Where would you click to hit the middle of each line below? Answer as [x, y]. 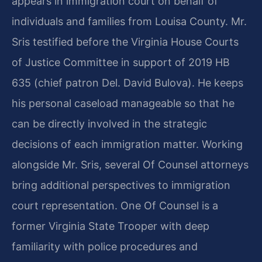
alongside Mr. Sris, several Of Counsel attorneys [130, 164]
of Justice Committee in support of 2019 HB [121, 62]
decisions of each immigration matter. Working [127, 144]
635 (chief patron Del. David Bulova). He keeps [127, 82]
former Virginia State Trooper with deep [111, 226]
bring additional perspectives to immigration [121, 185]
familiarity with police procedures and [105, 246]
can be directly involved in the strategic [109, 123]
